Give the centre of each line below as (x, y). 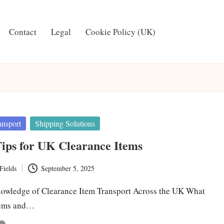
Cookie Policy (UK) (120, 32)
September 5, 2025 (67, 168)
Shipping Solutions (65, 123)
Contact (23, 32)
